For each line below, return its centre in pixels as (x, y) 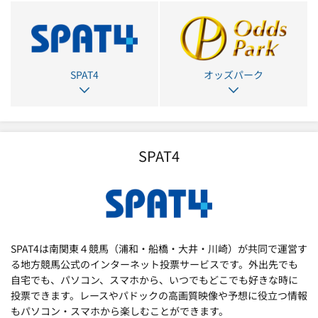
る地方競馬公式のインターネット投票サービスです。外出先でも (154, 264)
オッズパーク (234, 75)
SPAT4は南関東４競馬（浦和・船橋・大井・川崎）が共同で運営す (159, 248)
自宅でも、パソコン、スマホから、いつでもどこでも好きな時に (154, 279)
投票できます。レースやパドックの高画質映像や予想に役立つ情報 (159, 295)
